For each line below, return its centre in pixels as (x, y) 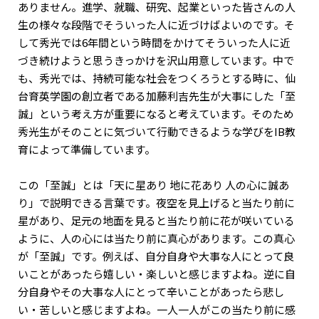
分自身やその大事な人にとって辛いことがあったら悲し (151, 291)
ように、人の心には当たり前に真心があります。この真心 (157, 238)
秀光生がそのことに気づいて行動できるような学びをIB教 (157, 131)
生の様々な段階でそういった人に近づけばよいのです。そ (157, 24)
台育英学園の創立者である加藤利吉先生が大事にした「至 (157, 95)
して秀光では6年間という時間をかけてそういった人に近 (155, 42)
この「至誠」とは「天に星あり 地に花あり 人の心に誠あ (154, 184)
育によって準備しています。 (87, 149)
